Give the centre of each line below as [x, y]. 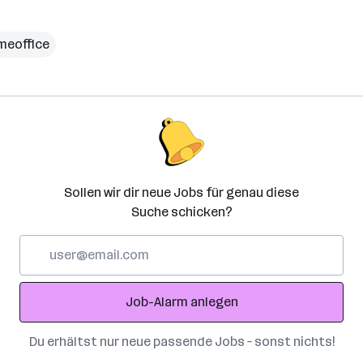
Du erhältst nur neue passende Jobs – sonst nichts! [181, 342]
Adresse [43, 282]
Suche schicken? [181, 212]
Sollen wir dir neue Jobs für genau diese [181, 192]
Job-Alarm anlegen [181, 302]
